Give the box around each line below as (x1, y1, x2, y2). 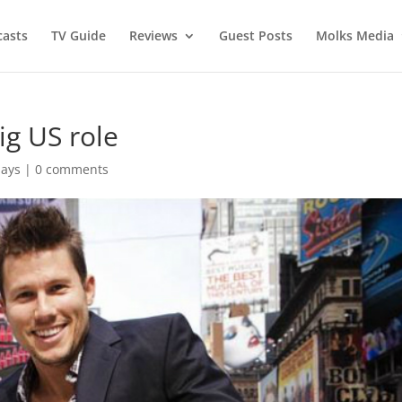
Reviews (128, 27, 178, 44)
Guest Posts (218, 27, 293, 44)
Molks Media (315, 27, 394, 44)
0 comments (35, 161, 109, 178)
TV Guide (50, 27, 106, 44)
